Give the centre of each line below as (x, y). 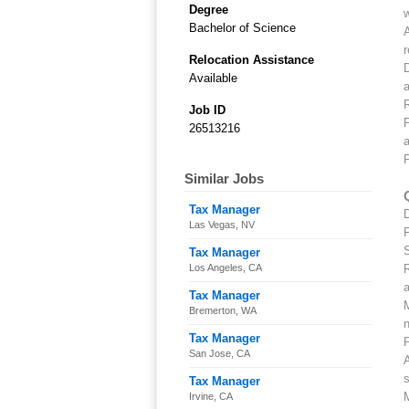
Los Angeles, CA (225, 267)
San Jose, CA (220, 353)
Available (213, 78)
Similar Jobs (224, 178)
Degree (209, 10)
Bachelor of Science (242, 28)
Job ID (207, 110)
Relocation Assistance (252, 60)
